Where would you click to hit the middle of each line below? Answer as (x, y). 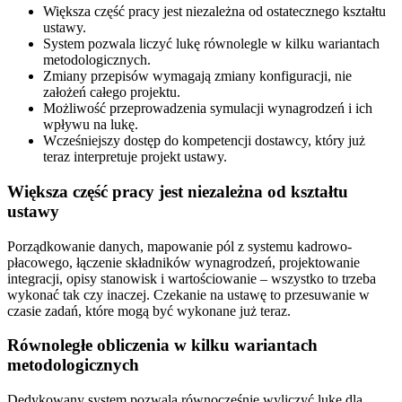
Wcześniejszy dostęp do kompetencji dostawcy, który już (204, 141)
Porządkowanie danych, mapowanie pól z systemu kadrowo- (179, 246)
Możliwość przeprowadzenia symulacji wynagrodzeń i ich (208, 109)
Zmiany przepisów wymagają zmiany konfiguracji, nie (197, 76)
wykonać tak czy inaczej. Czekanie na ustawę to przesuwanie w (188, 294)
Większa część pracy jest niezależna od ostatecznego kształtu (214, 12)
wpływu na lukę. (91, 125)
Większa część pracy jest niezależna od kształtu (178, 192)
